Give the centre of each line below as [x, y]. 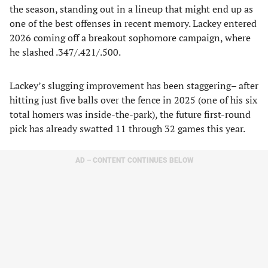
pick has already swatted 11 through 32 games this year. [127, 129]
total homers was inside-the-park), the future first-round [130, 114]
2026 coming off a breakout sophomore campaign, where [130, 38]
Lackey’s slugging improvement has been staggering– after [134, 86]
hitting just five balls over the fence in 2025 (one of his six [133, 100]
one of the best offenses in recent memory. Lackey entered [133, 23]
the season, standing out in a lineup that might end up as [131, 9]
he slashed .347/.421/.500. [65, 52]
